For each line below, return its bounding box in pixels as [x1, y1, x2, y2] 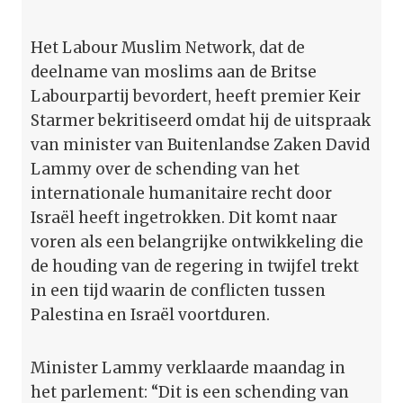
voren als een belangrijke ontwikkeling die [31, 231, 363, 252]
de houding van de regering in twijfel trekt [31, 255, 359, 276]
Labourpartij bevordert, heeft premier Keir [31, 85, 361, 106]
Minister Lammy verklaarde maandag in [31, 357, 345, 378]
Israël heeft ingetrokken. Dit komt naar [31, 207, 337, 228]
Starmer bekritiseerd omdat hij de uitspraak [31, 110, 371, 130]
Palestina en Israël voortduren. [31, 304, 270, 325]
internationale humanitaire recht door [31, 183, 332, 203]
